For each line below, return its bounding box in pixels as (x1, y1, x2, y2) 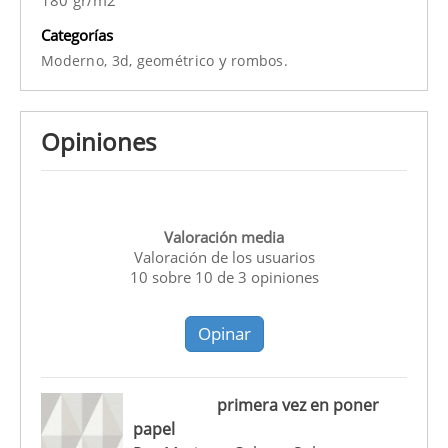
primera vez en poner (216, 394, 379, 417)
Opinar (197, 322, 251, 346)
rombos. (231, 50, 289, 70)
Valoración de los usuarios (133, 247, 315, 268)
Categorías (41, 24, 113, 45)
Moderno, (41, 50, 112, 70)
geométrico (136, 50, 219, 70)
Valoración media (164, 227, 284, 248)
